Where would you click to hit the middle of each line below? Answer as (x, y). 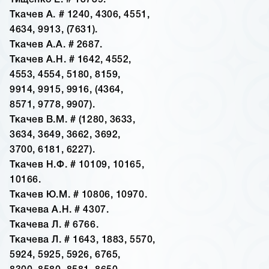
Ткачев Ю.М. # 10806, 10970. (79, 195)
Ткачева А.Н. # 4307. (59, 210)
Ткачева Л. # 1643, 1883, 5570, (83, 240)
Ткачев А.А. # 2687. (56, 45)
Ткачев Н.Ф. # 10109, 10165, (77, 165)
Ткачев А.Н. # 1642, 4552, (71, 60)
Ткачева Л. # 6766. (54, 225)
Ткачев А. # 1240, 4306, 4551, (80, 15)
